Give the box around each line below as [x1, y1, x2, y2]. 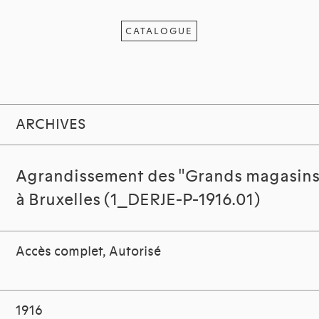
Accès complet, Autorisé [16, 244, 162, 260]
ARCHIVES [16, 115, 86, 134]
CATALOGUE [125, 25, 194, 37]
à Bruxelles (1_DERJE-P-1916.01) [16, 189, 261, 211]
